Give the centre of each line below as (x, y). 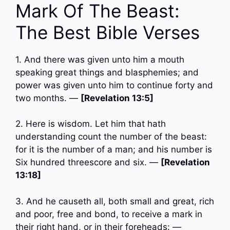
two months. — (48, 98)
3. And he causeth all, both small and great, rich (115, 201)
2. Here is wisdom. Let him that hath (91, 124)
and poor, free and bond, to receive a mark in (109, 214)
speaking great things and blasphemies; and (107, 72)
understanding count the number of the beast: (111, 137)
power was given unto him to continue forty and (114, 85)
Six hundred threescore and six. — (88, 162)
